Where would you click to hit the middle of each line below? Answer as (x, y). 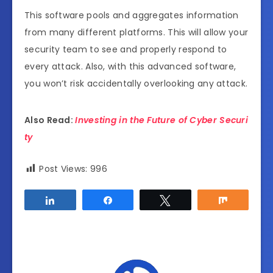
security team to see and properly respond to (126, 49)
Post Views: (63, 168)
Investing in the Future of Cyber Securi (162, 120)
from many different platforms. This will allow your (136, 32)
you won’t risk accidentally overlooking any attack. (136, 83)
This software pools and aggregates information (132, 15)
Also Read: (50, 120)
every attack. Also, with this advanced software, (130, 66)
